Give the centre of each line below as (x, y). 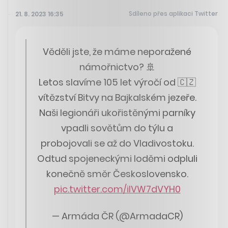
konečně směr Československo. (117, 174)
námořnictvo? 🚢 (117, 67)
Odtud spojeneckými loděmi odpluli (117, 159)
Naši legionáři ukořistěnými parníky (117, 113)
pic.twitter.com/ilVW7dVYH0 (117, 189)
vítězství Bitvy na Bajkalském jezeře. (117, 98)
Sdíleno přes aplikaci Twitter (173, 14)
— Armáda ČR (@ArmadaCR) (117, 216)
